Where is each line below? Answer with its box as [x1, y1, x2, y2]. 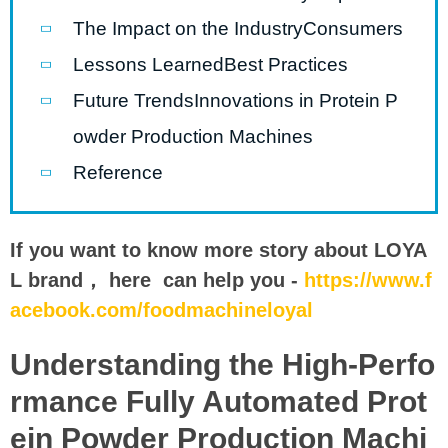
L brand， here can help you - [10, 269, 304, 291]
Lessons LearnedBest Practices [73, 54, 348, 75]
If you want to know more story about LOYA [10, 239, 427, 261]
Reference [73, 162, 163, 183]
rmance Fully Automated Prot [10, 385, 427, 418]
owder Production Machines [73, 126, 313, 147]
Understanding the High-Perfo [10, 348, 435, 381]
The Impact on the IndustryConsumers [73, 18, 403, 39]
